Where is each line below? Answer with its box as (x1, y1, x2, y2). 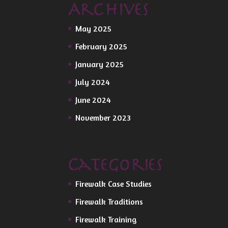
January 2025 (75, 59, 124, 69)
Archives (68, 2, 151, 18)
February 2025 (75, 41, 128, 51)
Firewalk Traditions (75, 196, 144, 207)
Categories (68, 157, 164, 173)
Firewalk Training (75, 214, 137, 224)
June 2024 (75, 94, 111, 105)
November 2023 (75, 112, 131, 123)
